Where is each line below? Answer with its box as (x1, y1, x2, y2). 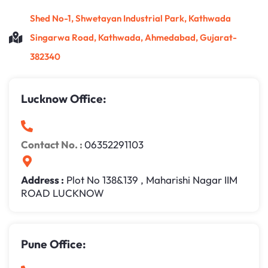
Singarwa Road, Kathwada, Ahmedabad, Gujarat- (30, 32, 237, 44)
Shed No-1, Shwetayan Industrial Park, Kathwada (30, 13, 231, 25)
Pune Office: (21, 237, 86, 252)
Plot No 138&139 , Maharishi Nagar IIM (64, 173, 237, 187)
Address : (21, 173, 64, 187)
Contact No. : (21, 138, 84, 151)
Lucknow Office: (21, 92, 106, 106)
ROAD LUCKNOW (21, 187, 104, 200)
